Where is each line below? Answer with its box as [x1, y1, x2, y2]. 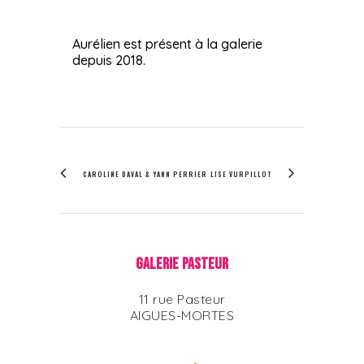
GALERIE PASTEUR [135, 253, 229, 274]
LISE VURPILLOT [210, 168, 272, 179]
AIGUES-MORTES [129, 306, 235, 323]
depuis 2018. [72, 51, 145, 68]
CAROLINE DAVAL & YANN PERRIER [83, 168, 207, 179]
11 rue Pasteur [138, 290, 226, 307]
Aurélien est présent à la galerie [72, 35, 262, 52]
